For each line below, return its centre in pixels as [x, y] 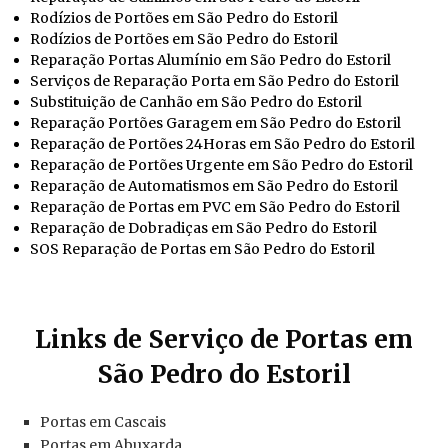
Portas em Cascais [103, 421]
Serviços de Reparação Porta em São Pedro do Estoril [214, 80]
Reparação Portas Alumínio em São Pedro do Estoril [210, 59]
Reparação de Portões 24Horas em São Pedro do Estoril [222, 143]
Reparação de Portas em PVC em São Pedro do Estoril [215, 206]
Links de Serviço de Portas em [224, 338]
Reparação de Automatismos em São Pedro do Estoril [214, 185]
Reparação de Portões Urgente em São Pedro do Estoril [221, 164]
